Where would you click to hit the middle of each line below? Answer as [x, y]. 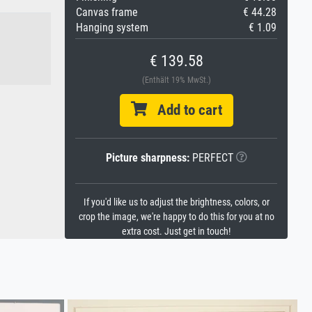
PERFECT [211, 158]
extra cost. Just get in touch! [176, 232]
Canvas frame [107, 12]
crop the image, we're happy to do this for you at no [176, 217]
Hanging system [112, 28]
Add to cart [184, 110]
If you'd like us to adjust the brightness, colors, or [176, 202]
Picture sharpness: [147, 158]
